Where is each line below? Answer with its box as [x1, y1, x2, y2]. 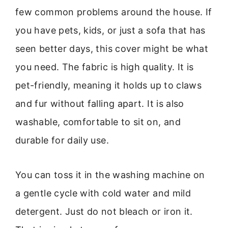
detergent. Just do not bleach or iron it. [15, 206, 193, 217]
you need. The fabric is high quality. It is [15, 62, 194, 73]
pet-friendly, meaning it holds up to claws [15, 80, 202, 91]
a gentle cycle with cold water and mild [15, 188, 191, 199]
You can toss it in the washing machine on [15, 169, 205, 181]
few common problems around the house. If [15, 7, 212, 18]
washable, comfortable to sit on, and [15, 117, 181, 128]
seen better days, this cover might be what [15, 43, 209, 54]
